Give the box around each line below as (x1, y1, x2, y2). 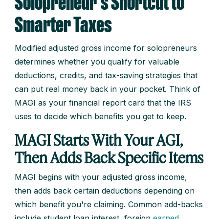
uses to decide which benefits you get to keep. (15, 111, 186, 122)
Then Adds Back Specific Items (15, 149, 203, 167)
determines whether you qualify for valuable (15, 57, 179, 67)
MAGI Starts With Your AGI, (15, 131, 183, 149)
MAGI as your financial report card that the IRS (15, 98, 191, 108)
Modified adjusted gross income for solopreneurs (15, 43, 197, 53)
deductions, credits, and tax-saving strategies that (15, 70, 197, 81)
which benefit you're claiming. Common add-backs (15, 199, 203, 210)
